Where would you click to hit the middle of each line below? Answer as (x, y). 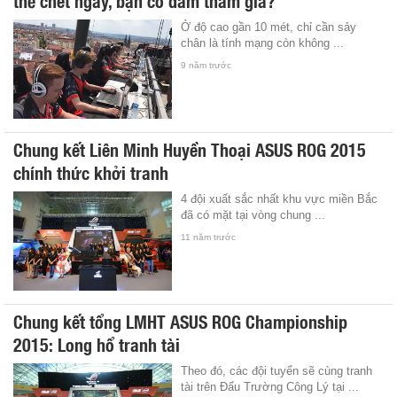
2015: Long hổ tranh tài (97, 343)
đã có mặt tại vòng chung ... (253, 214)
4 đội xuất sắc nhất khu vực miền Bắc (280, 198)
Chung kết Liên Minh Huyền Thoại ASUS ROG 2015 (190, 148)
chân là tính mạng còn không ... (263, 43)
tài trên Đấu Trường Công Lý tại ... (270, 386)
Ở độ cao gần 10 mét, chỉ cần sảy (269, 27)
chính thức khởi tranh (91, 171)
